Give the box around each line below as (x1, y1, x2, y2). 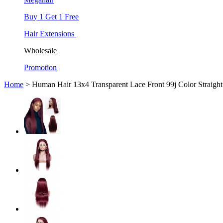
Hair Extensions (24, 29, 76, 38)
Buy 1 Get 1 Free (24, 12, 79, 21)
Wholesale (24, 46, 57, 55)
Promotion (24, 63, 57, 72)
